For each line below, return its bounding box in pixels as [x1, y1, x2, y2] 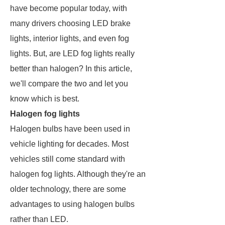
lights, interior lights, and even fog [10, 34, 129, 43]
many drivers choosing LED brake [10, 19, 131, 28]
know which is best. [10, 94, 79, 103]
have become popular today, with [10, 4, 127, 13]
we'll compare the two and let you [10, 79, 128, 88]
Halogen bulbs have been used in [10, 125, 130, 133]
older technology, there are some [10, 185, 126, 193]
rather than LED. [10, 215, 68, 223]
